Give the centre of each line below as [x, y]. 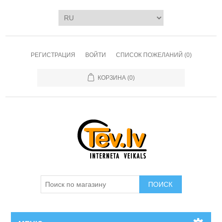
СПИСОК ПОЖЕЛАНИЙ [149, 55]
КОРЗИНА [111, 78]
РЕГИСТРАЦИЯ [53, 55]
